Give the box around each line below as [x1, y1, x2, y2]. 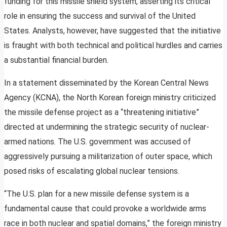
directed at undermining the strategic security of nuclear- [4, 122, 209, 132]
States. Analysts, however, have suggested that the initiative [4, 26, 221, 36]
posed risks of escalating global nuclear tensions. [4, 166, 179, 176]
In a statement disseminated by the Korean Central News [4, 78, 209, 88]
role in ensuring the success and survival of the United [4, 11, 196, 21]
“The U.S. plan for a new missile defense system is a [4, 189, 189, 199]
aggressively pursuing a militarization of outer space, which [4, 152, 212, 162]
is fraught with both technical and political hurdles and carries [4, 41, 222, 51]
